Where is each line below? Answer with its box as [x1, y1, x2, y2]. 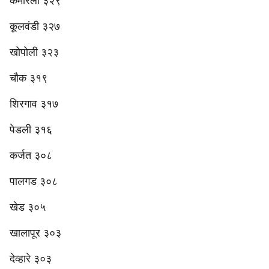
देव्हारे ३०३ [10, 253, 52, 265]
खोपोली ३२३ [10, 46, 59, 58]
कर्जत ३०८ [10, 150, 52, 162]
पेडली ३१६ [10, 124, 52, 136]
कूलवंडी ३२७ [10, 20, 60, 32]
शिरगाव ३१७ [10, 98, 58, 110]
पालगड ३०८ [10, 175, 58, 187]
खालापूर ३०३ [10, 227, 61, 239]
